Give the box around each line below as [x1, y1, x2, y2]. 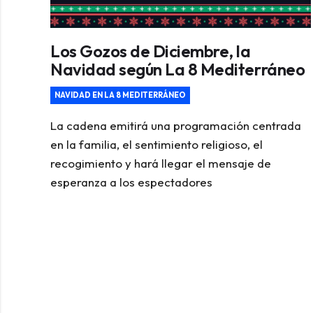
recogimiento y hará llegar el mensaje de [50, 156, 271, 171]
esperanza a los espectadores [50, 175, 212, 190]
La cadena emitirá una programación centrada [50, 118, 301, 133]
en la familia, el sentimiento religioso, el [50, 137, 263, 152]
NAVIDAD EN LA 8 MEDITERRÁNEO [54, 90, 186, 101]
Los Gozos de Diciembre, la [50, 41, 251, 62]
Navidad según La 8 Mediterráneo [50, 59, 305, 80]
